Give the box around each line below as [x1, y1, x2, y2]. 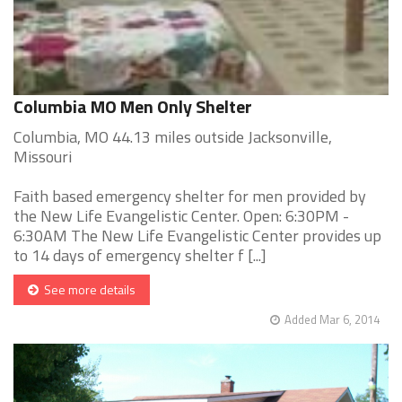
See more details [39, 280, 135, 300]
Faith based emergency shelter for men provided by [13, 184, 366, 209]
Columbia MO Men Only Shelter [13, 92, 252, 121]
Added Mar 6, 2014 [284, 310, 380, 329]
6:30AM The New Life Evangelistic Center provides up [13, 223, 381, 249]
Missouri [13, 144, 72, 170]
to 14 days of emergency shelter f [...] [13, 243, 267, 268]
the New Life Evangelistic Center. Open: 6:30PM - [13, 204, 349, 229]
